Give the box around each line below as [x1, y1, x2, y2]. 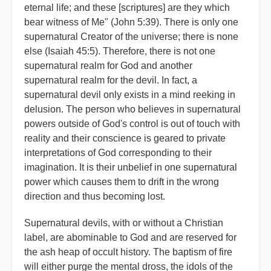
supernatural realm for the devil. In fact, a [24, 75, 197, 86]
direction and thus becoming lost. [24, 191, 165, 202]
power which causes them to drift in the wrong [24, 177, 219, 188]
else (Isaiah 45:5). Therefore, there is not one [24, 46, 215, 57]
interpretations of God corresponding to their [24, 148, 212, 158]
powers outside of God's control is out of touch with [24, 119, 240, 129]
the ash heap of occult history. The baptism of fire [24, 247, 232, 258]
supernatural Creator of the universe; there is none [24, 31, 238, 42]
